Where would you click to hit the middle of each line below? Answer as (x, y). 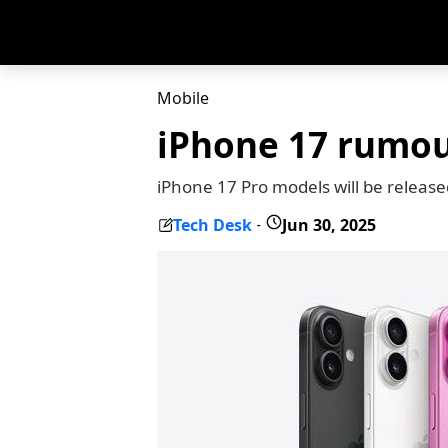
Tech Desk (212, 224)
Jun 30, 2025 (329, 224)
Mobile (183, 98)
